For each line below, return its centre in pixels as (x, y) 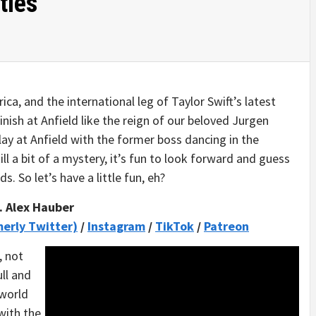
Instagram (116, 226)
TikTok (175, 226)
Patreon (226, 226)
